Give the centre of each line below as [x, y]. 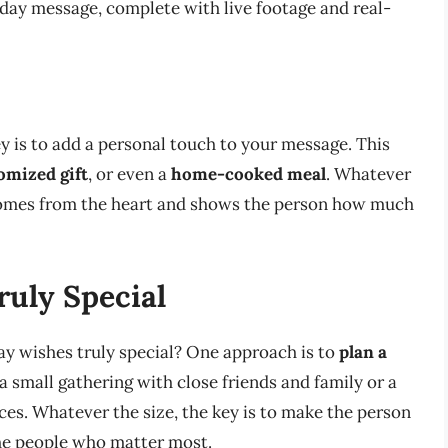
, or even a [129, 174]
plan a [363, 351]
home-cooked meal [248, 174]
